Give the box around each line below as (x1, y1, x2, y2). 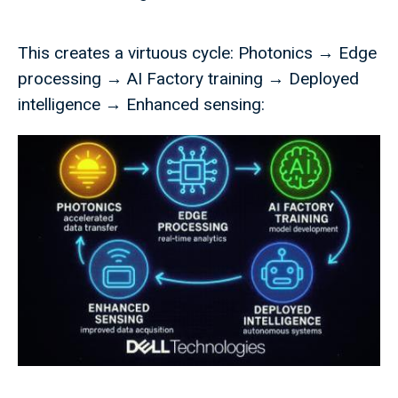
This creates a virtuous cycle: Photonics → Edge (18, 43, 377, 64)
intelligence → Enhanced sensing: (18, 94, 269, 115)
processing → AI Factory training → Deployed (18, 68, 359, 90)
